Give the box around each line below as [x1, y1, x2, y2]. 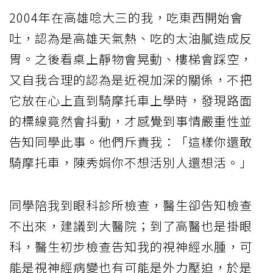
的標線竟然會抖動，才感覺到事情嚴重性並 [9, 112, 252, 130]
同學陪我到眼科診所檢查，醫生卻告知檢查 [9, 196, 252, 214]
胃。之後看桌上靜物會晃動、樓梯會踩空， [9, 49, 252, 68]
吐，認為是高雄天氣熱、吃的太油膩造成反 [9, 29, 252, 47]
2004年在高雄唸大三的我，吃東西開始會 [9, 8, 243, 26]
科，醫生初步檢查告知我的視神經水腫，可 [9, 237, 252, 255]
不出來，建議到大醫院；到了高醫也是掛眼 [9, 216, 252, 235]
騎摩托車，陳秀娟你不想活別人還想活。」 [9, 153, 252, 171]
